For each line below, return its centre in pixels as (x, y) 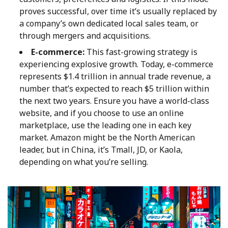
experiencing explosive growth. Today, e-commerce (116, 64)
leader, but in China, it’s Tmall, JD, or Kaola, (101, 150)
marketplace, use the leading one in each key (105, 125)
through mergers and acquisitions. (85, 36)
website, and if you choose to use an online (102, 113)
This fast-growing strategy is (142, 52)
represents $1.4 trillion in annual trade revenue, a (115, 77)
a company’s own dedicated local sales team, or (109, 24)
